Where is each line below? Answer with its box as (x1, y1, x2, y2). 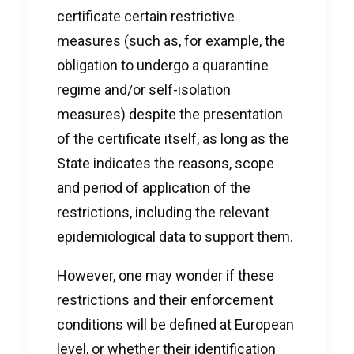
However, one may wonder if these (57, 267, 274, 284)
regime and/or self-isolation (57, 81, 231, 98)
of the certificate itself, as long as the (57, 130, 289, 147)
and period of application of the (57, 179, 250, 196)
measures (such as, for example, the (57, 32, 285, 49)
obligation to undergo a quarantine (57, 57, 269, 73)
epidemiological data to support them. (57, 228, 293, 245)
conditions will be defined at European (57, 316, 294, 333)
